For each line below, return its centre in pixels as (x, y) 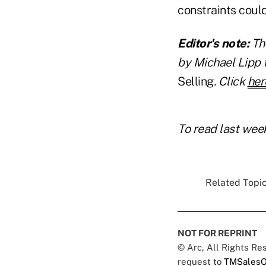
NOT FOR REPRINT (217, 233)
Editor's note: (213, 44)
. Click (229, 82)
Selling (196, 82)
